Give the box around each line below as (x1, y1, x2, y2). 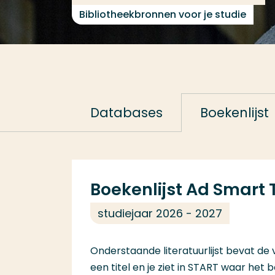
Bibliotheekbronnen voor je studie (79, 7, 246, 21)
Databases (90, 104, 163, 122)
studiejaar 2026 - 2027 (98, 206, 222, 221)
